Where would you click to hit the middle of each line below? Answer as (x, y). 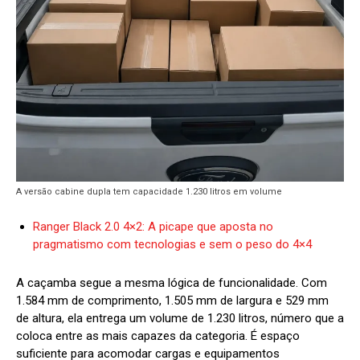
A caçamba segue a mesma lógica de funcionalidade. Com (172, 283)
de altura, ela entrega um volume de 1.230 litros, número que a (180, 319)
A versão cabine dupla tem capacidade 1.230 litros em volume (149, 192)
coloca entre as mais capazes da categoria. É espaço (158, 336)
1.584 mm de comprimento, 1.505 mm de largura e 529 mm (172, 301)
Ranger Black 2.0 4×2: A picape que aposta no (153, 227)
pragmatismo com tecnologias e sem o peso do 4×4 (172, 245)
